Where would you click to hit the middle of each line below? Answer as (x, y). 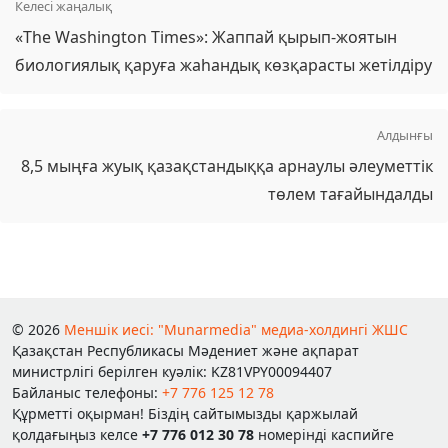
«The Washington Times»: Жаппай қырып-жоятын (206, 37)
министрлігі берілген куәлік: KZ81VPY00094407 (172, 371)
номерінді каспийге (324, 434)
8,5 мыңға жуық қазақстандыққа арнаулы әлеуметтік (227, 166)
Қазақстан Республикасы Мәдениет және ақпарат (185, 350)
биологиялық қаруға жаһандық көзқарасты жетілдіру (223, 65)
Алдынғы (405, 135)
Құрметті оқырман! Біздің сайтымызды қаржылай (185, 413)
